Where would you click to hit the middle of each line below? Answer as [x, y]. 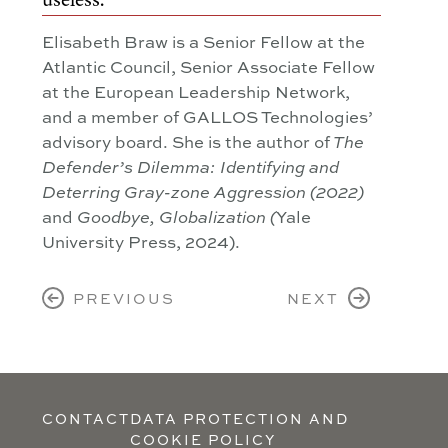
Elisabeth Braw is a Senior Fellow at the [203, 40]
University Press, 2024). [141, 240]
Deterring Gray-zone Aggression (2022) [203, 191]
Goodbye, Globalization [171, 216]
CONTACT [86, 417]
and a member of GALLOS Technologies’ [207, 115]
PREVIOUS [119, 298]
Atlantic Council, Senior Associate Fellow [208, 65]
